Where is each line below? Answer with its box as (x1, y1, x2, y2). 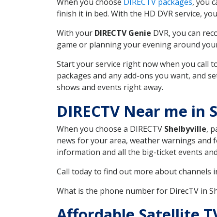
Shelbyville (164, 123, 206, 134)
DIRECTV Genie (94, 27, 151, 38)
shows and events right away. (57, 81, 163, 93)
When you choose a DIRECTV (57, 123, 164, 134)
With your (57, 27, 94, 38)
